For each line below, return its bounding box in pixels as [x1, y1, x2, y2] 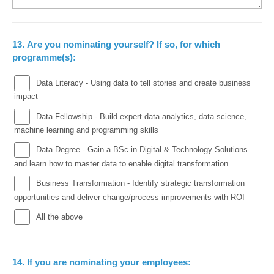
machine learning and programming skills [13, 125, 158, 135]
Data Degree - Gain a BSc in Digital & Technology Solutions [35, 145, 248, 155]
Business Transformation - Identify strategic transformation [35, 179, 245, 188]
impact [13, 92, 38, 102]
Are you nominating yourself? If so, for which [27, 39, 220, 50]
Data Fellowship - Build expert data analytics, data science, [35, 111, 246, 121]
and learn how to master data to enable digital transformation [13, 158, 228, 168]
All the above [35, 212, 83, 221]
